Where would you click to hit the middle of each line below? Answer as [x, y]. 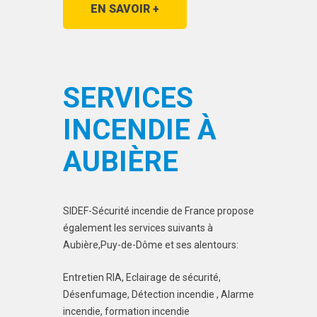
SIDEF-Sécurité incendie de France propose [158, 211]
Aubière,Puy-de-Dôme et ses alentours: [151, 245]
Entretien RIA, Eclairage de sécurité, [142, 277]
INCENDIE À [140, 130]
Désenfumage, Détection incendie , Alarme [158, 294]
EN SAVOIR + [125, 9]
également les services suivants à [138, 228]
